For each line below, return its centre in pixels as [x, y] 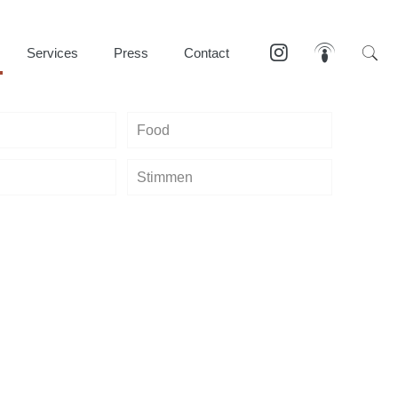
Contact [206, 53]
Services [52, 53]
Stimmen [165, 178]
